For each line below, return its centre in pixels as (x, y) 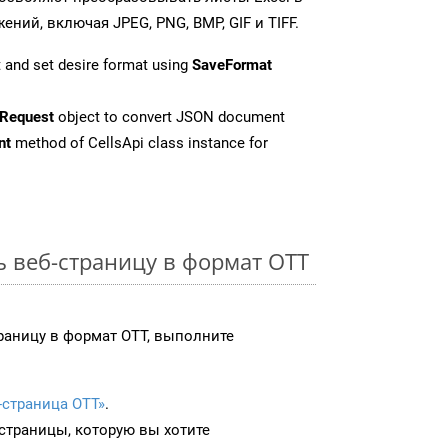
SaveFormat (232, 64)
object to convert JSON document (169, 116)
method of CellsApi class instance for (139, 142)
